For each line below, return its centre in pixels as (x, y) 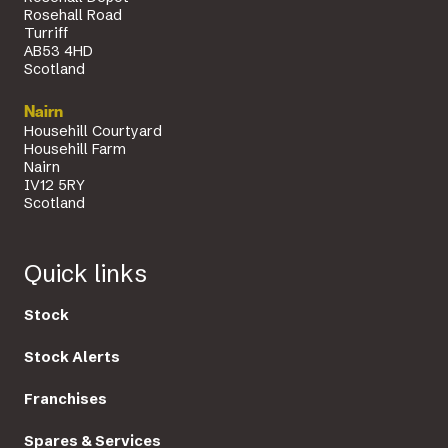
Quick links (85, 274)
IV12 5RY (54, 185)
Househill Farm (75, 149)
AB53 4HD (58, 51)
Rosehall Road (73, 15)
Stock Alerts (72, 356)
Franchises (65, 398)
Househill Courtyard (93, 131)
